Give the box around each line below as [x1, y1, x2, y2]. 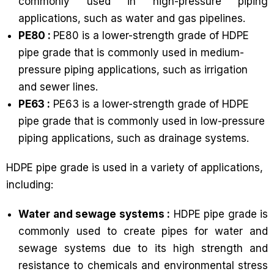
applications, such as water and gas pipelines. [18, 12, 245, 24]
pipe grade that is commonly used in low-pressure [18, 115, 265, 127]
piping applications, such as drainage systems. [18, 132, 249, 144]
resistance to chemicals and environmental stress [18, 259, 268, 272]
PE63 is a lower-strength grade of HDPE [50, 98, 249, 110]
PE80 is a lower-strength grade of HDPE [53, 29, 249, 42]
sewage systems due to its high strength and [18, 242, 268, 254]
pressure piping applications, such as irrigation [18, 64, 248, 76]
